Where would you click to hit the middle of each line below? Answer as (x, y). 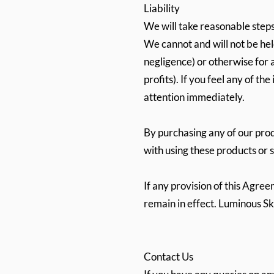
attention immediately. (195, 97)
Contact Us (168, 257)
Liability (162, 8)
